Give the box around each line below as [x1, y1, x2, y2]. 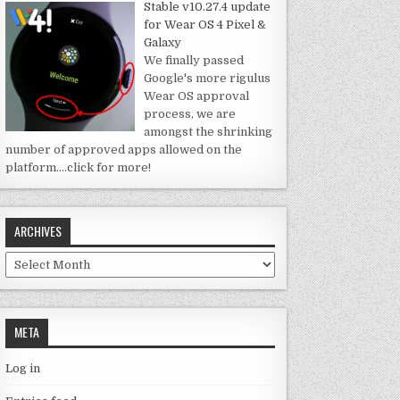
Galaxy [143, 36, 181, 50]
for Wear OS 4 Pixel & [143, 18, 266, 32]
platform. [5, 161, 60, 175]
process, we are [143, 107, 236, 121]
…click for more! [59, 161, 152, 175]
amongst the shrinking [143, 125, 272, 139]
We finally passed [143, 54, 244, 68]
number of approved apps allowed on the [5, 143, 243, 157]
